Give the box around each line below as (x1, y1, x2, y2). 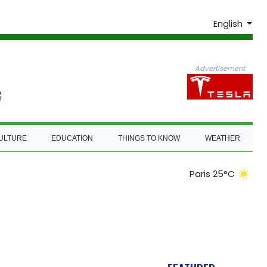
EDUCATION (51, 133, 94, 142)
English (213, 18, 245, 30)
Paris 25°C (190, 167, 235, 181)
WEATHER (205, 133, 241, 142)
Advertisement (195, 63, 245, 73)
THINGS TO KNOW (118, 133, 181, 142)
